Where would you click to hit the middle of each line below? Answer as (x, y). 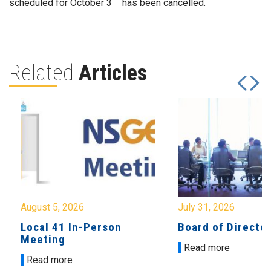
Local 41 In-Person (71, 227)
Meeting (43, 240)
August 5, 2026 (52, 207)
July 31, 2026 (206, 207)
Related (44, 73)
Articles (113, 73)
